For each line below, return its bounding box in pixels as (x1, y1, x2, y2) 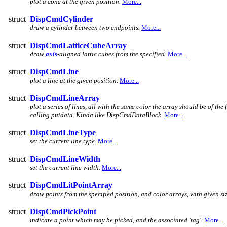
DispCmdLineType (30, 128, 96, 137)
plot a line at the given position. (30, 76, 118, 84)
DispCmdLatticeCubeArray (30, 41, 127, 50)
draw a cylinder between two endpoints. (30, 23, 140, 31)
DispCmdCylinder (30, 14, 93, 23)
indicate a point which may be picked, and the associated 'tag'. (30, 216, 203, 224)
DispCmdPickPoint (30, 207, 96, 216)
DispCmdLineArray (30, 93, 100, 102)
